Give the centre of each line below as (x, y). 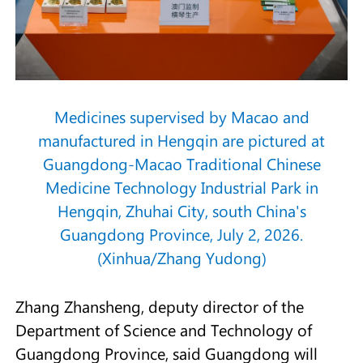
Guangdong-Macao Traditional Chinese (181, 164)
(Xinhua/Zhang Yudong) (181, 258)
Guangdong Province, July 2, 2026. (181, 235)
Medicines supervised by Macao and (181, 117)
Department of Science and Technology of (163, 330)
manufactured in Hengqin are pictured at (181, 141)
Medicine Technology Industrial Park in (181, 188)
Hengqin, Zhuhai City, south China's (181, 211)
